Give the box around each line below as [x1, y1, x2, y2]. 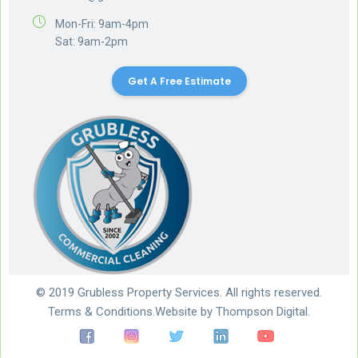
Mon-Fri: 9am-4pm [55, 17, 149, 30]
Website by [155, 304, 216, 319]
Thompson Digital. [216, 304, 310, 319]
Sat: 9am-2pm [55, 34, 128, 48]
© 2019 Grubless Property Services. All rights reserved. [36, 284, 322, 300]
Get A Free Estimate [127, 74, 231, 88]
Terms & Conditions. [48, 304, 155, 319]
